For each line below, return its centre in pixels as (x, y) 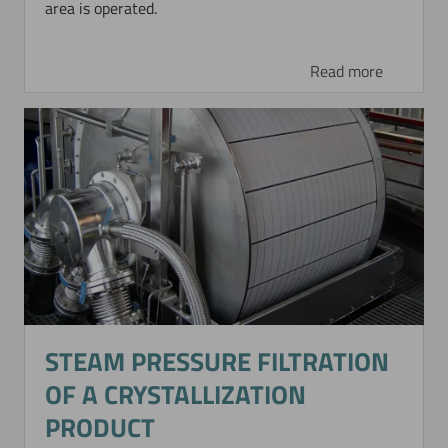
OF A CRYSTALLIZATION (176, 395)
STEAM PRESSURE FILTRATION (217, 362)
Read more (346, 71)
